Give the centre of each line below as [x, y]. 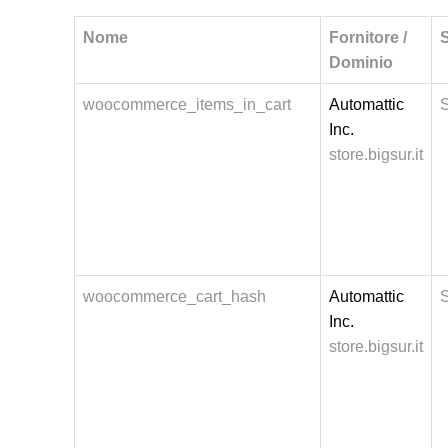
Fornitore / [368, 37]
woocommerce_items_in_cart [187, 104]
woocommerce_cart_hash [174, 296]
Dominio [361, 62]
